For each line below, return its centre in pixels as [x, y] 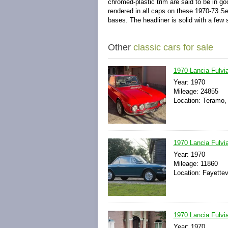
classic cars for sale [173, 47]
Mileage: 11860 [195, 164]
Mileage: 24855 [196, 91]
